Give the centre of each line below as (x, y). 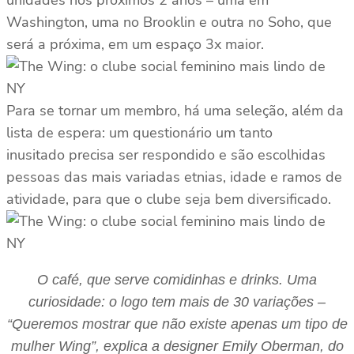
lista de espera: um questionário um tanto (139, 133)
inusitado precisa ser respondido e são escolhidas (166, 155)
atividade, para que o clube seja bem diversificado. (169, 200)
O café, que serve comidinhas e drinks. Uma (177, 280)
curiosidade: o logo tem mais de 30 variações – (177, 302)
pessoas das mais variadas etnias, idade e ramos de (174, 177)
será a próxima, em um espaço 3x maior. (135, 45)
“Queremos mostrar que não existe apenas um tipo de (177, 324)
